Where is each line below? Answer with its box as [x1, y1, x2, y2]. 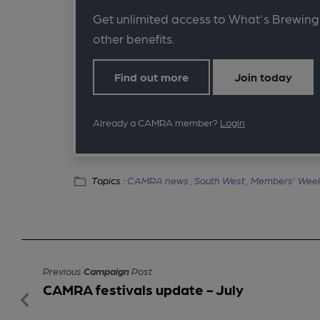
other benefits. [93, 30, 176, 46]
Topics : [91, 174, 128, 186]
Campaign [84, 264, 129, 276]
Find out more [114, 69, 189, 84]
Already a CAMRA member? [93, 116, 221, 128]
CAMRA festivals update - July [43, 280, 244, 298]
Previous [43, 264, 84, 276]
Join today [234, 69, 293, 84]
